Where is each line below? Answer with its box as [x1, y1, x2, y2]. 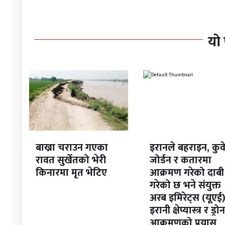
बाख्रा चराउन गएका [35, 139, 108, 157]
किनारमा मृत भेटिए [35, 164, 107, 182]
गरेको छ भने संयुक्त [149, 177, 221, 194]
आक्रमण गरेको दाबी [149, 164, 224, 182]
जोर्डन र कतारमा [149, 152, 211, 169]
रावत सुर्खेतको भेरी [35, 152, 106, 169]
